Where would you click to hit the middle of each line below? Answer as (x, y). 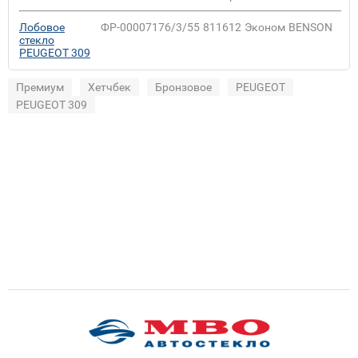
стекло (37, 40)
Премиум (40, 87)
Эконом (265, 27)
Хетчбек (109, 87)
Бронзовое (183, 87)
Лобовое (42, 27)
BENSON (310, 27)
